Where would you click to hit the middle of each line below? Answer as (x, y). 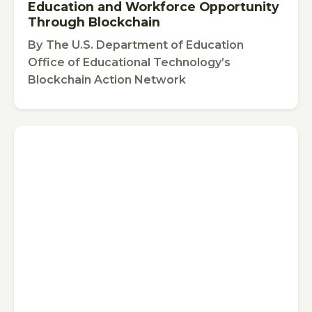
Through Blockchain (94, 22)
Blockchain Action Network (107, 79)
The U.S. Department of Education (145, 45)
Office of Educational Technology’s (129, 62)
